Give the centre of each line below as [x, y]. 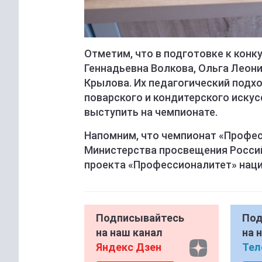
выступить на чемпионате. [152, 112]
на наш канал [129, 233]
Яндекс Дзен [129, 247]
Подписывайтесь [140, 218]
